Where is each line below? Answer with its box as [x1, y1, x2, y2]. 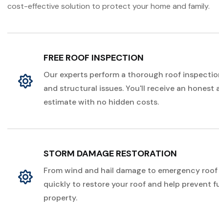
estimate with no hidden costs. [44, 97, 159, 107]
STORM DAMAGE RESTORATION [44, 148, 177, 159]
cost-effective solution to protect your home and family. [7, 1, 212, 11]
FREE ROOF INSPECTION [44, 52, 144, 64]
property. [44, 193, 77, 203]
